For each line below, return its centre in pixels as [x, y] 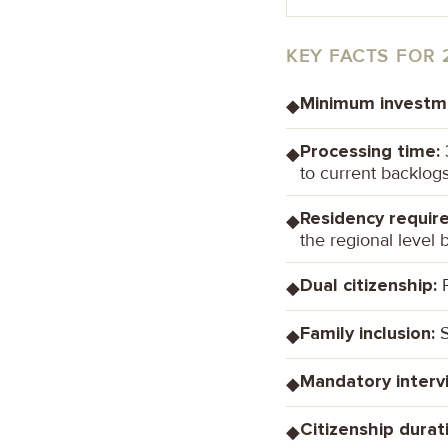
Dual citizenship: [368, 284]
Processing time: [370, 150]
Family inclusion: [367, 332]
